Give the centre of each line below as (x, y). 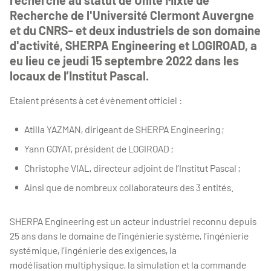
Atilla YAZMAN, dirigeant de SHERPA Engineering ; (124, 129)
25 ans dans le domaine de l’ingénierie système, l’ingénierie (129, 236)
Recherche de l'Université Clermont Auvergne (132, 15)
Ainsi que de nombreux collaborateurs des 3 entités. (129, 187)
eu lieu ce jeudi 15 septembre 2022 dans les (124, 60)
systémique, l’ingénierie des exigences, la (93, 250)
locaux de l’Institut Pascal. (79, 76)
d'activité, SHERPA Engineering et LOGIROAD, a (133, 45)
